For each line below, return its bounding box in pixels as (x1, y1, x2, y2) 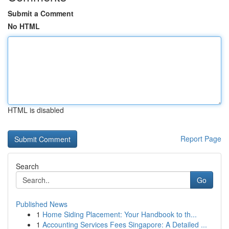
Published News (16, 199, 67, 209)
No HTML (8, 21, 40, 31)
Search (16, 161, 39, 171)
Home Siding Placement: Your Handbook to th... (42, 209, 197, 219)
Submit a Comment (8, 8, 74, 18)
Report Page (180, 133, 221, 144)
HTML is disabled (8, 105, 64, 115)
